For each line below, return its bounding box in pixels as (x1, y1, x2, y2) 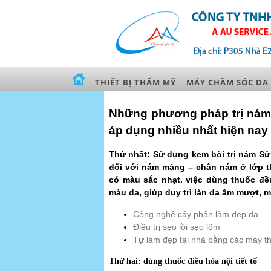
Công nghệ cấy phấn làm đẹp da (133, 209, 258, 219)
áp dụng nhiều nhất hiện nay (109, 123, 268, 137)
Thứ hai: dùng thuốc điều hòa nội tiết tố (109, 256, 257, 266)
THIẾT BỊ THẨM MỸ (95, 76, 176, 88)
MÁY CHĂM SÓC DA (186, 76, 269, 88)
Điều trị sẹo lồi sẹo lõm (133, 221, 220, 232)
